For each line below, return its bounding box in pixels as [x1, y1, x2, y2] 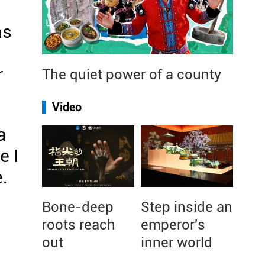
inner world [141, 234, 212, 251]
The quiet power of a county [42, 66, 221, 83]
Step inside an [141, 199, 232, 215]
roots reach [42, 216, 115, 233]
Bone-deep [42, 199, 114, 215]
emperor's [141, 216, 205, 233]
